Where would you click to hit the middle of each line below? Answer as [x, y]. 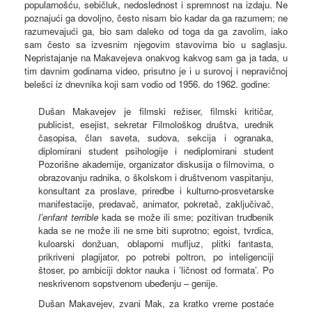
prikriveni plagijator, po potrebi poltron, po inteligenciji [156, 256]
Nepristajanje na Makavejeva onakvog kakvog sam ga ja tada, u [156, 57]
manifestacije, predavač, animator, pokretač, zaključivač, [156, 203]
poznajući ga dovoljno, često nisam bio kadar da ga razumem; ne [156, 17]
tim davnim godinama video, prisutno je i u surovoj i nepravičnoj [156, 70]
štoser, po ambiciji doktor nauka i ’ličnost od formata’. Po [156, 270]
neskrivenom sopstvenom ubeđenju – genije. [128, 283]
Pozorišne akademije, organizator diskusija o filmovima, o [156, 164]
